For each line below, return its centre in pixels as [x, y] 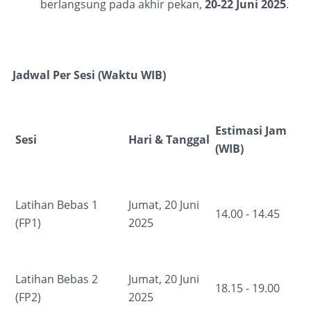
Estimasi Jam [251, 130]
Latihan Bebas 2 [57, 279]
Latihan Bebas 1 [57, 204]
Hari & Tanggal [169, 139]
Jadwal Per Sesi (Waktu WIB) [89, 75]
